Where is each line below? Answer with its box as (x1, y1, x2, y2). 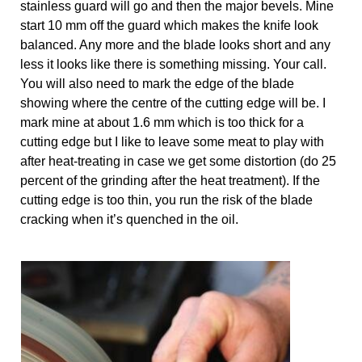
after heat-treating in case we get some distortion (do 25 (20, 154, 336, 168)
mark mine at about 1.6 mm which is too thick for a (20, 115, 304, 129)
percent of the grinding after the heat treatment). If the (20, 173, 320, 187)
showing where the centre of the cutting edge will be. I (20, 95, 326, 110)
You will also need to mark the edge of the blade (20, 76, 294, 90)
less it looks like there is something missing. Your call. (20, 57, 330, 71)
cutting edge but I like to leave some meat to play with (20, 134, 324, 149)
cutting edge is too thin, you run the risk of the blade (20, 192, 313, 207)
